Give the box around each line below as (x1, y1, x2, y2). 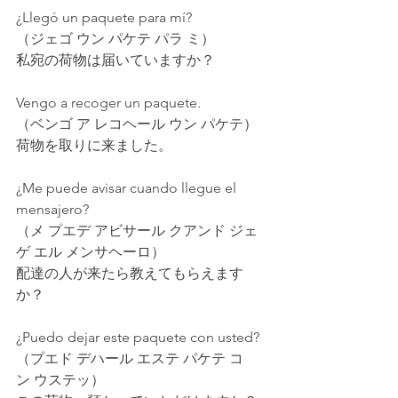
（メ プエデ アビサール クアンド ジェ (16, 222, 258, 240)
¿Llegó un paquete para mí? (16, 9, 192, 27)
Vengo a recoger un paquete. (16, 94, 201, 112)
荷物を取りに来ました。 (16, 137, 172, 155)
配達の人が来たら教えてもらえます (16, 265, 243, 283)
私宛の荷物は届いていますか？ (16, 52, 215, 69)
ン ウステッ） (16, 371, 105, 389)
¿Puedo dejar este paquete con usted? (16, 329, 259, 346)
